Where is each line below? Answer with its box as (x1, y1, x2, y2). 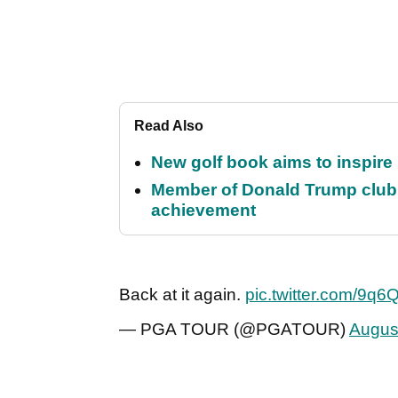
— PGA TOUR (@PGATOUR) (119, 320, 349, 339)
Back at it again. (119, 285, 245, 305)
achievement (151, 201, 256, 220)
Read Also (134, 118, 203, 134)
